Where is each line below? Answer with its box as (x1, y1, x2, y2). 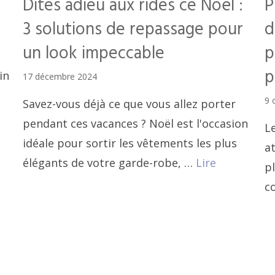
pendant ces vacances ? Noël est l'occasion (23, 115, 249, 131)
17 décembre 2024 (23, 70, 98, 82)
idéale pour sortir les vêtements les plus (23, 135, 238, 150)
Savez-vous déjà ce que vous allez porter (23, 96, 236, 111)
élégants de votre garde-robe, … (23, 155, 196, 170)
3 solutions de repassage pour (23, 15, 244, 44)
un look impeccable (23, 39, 165, 68)
